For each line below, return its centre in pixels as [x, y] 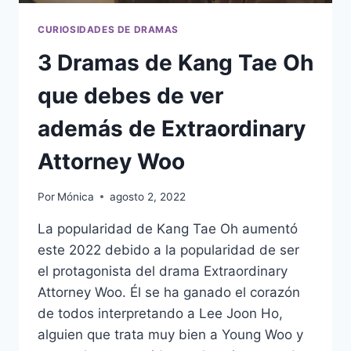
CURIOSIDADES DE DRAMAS [109, 30]
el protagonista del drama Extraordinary [163, 271]
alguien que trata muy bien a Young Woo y [170, 334]
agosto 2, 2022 [148, 196]
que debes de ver [130, 96]
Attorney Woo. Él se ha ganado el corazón [169, 292]
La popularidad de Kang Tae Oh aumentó [168, 228]
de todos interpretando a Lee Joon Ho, [160, 313]
